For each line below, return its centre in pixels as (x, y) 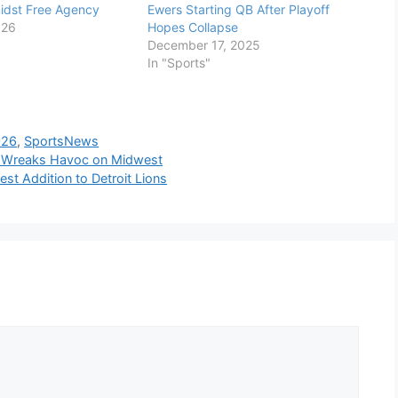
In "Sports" (179, 63)
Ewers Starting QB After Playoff (238, 10)
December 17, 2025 (203, 45)
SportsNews (62, 140)
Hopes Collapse (192, 28)
